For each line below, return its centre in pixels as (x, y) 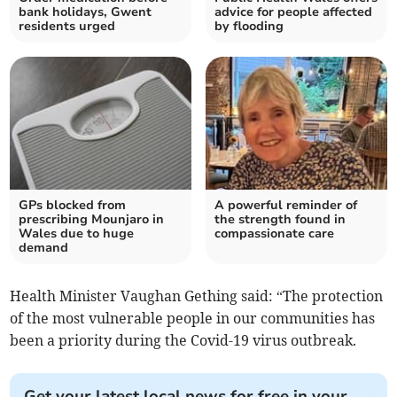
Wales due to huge (77, 234)
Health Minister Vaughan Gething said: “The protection (197, 296)
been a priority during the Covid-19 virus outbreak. (183, 341)
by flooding (249, 27)
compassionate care (274, 234)
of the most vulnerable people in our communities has (193, 319)
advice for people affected (293, 12)
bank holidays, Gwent (86, 12)
